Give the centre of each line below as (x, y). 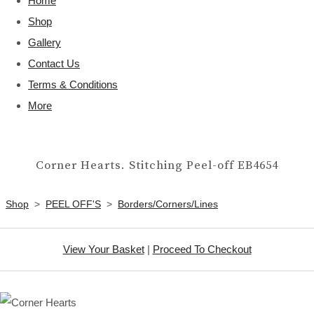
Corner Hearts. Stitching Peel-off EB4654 (157, 165)
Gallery (45, 42)
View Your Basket (103, 249)
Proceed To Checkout (202, 249)
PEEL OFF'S (73, 204)
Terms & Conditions (73, 84)
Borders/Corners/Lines (168, 204)
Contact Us (54, 63)
